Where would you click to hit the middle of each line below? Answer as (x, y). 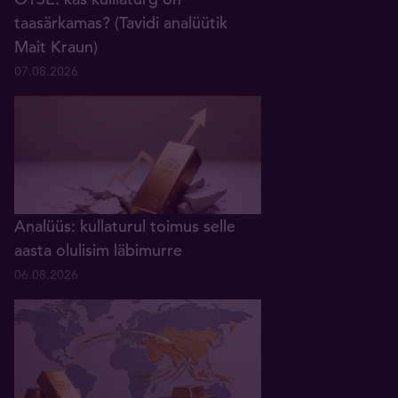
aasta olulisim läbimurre (98, 250)
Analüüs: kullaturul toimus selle (125, 226)
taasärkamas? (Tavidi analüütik (121, 23)
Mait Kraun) (56, 47)
